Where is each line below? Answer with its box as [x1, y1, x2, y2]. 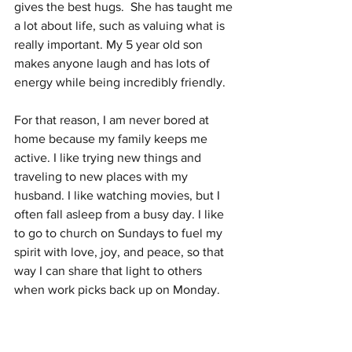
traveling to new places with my [14, 170, 191, 184]
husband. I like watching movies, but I [14, 189, 223, 203]
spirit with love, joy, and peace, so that [14, 245, 227, 259]
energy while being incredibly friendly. [14, 75, 229, 90]
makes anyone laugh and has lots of [14, 57, 213, 71]
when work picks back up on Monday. [14, 283, 220, 297]
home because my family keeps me [14, 132, 211, 146]
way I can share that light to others [14, 264, 205, 278]
